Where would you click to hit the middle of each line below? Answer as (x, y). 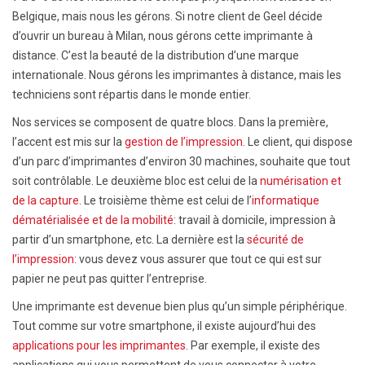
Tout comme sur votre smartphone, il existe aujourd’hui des (164, 325)
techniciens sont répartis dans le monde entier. (132, 94)
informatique (286, 200)
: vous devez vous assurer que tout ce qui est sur (198, 259)
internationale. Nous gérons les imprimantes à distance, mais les (177, 75)
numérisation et (301, 180)
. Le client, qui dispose (298, 141)
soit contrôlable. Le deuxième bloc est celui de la (136, 180)
